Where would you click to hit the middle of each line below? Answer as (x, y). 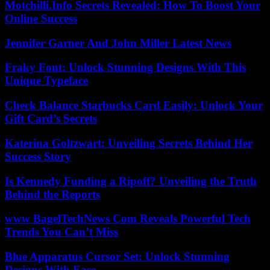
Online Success (41, 18)
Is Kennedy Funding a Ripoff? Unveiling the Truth (131, 181)
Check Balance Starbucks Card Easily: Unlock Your (134, 105)
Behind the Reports (52, 194)
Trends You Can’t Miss (61, 232)
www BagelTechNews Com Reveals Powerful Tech (128, 219)
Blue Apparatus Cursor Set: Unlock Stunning (117, 257)
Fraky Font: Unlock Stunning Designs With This (125, 67)
